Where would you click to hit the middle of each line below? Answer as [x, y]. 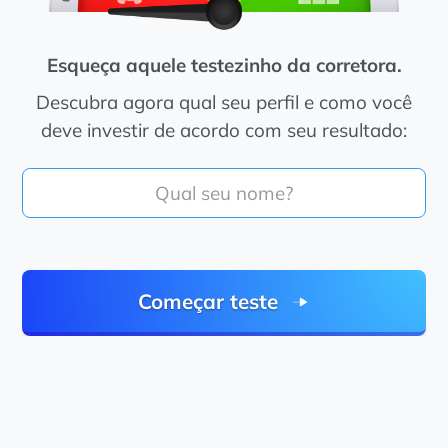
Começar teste [208, 300]
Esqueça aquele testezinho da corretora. [224, 65]
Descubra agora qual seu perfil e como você [224, 102]
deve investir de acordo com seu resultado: [224, 130]
